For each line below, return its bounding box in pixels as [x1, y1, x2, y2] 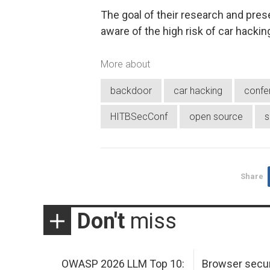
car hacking [174, 84, 222, 96]
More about [101, 58, 150, 71]
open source [189, 110, 243, 122]
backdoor [110, 84, 152, 96]
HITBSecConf [110, 110, 168, 122]
